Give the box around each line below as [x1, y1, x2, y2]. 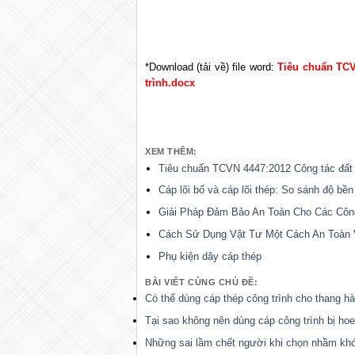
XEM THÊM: [145, 147, 197, 157]
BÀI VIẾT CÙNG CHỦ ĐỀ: [145, 277, 258, 287]
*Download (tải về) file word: [145, 61, 278, 74]
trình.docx [145, 77, 195, 90]
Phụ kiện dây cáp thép [158, 250, 261, 262]
